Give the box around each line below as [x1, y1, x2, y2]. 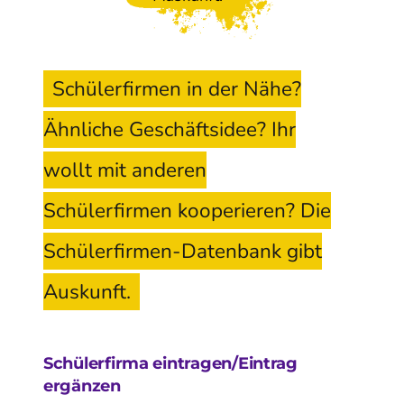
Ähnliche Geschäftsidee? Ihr [43, 115, 296, 143]
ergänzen [43, 375, 121, 396]
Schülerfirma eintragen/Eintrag [43, 353, 298, 373]
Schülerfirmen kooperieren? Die [43, 196, 331, 225]
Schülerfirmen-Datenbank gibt [43, 236, 322, 265]
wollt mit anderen [43, 155, 207, 184]
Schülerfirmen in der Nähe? [52, 74, 301, 103]
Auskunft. [43, 277, 131, 306]
